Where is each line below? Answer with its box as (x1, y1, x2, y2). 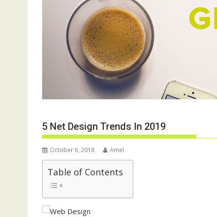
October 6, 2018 (50, 146, 94, 155)
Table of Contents (47, 166, 123, 178)
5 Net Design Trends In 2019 (42, 121, 166, 133)
